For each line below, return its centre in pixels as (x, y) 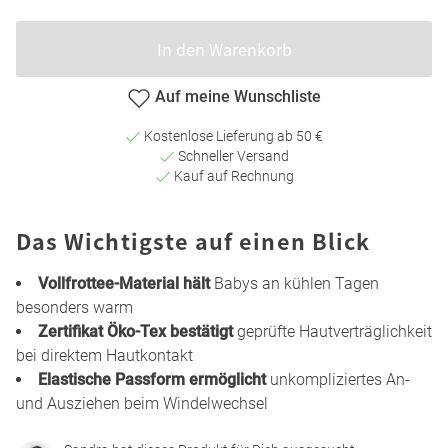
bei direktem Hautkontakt (104, 355)
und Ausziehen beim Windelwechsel (142, 403)
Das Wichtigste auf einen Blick (193, 240)
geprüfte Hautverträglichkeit (332, 331)
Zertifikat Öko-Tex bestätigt (135, 331)
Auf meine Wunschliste (238, 97)
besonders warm (74, 307)
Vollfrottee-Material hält (124, 283)
